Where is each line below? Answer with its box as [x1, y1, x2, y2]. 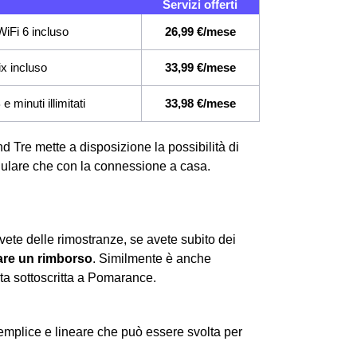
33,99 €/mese [165, 60, 236, 74]
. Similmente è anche [92, 251, 211, 265]
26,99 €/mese [165, 24, 236, 38]
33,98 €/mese [165, 96, 236, 110]
